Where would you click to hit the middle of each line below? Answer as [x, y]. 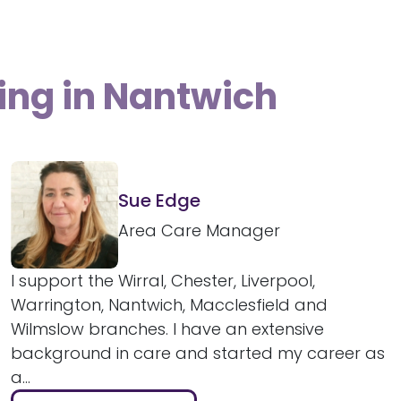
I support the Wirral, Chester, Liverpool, [163, 280]
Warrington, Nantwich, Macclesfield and [169, 304]
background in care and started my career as [198, 353]
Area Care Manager [199, 231]
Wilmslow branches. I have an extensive [167, 328]
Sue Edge [159, 201]
